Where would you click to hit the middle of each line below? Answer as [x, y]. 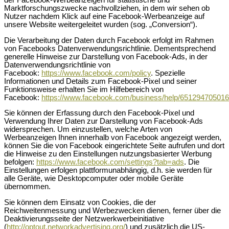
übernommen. [27, 187]
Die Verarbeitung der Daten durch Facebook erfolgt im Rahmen [109, 40]
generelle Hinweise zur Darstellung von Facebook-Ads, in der [106, 56]
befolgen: [20, 162]
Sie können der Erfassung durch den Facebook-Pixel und [99, 113]
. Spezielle [168, 73]
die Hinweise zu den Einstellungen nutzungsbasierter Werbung [108, 154]
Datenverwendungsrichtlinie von [57, 65]
